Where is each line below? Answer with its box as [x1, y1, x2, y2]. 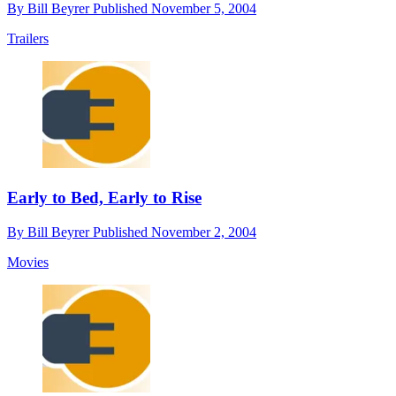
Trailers [7, 30, 49, 46]
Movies [7, 254, 49, 270]
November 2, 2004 [151, 224, 256, 240]
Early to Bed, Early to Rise [7, 188, 202, 208]
